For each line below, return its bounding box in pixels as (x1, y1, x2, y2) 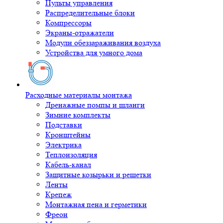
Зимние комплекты (45, 110, 111, 119)
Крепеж (45, 190, 72, 199)
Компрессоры (45, 18, 92, 27)
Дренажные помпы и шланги (45, 100, 145, 110)
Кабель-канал (45, 160, 91, 169)
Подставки (45, 120, 82, 129)
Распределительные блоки (45, 8, 135, 17)
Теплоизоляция (45, 150, 97, 159)
